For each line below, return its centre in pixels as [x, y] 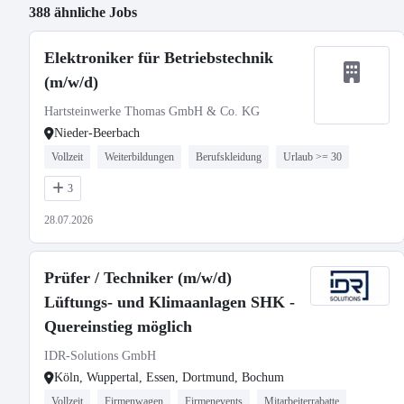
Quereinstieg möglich [118, 326]
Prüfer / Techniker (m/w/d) [138, 278]
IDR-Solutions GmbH [100, 356]
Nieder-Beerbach [97, 133]
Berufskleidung [229, 157]
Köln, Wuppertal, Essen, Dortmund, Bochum [169, 377]
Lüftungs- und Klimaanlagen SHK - [170, 302]
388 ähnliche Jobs [83, 12]
